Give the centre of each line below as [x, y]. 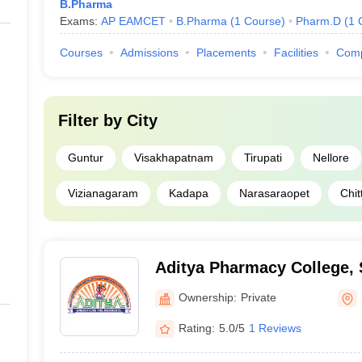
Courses [81, 53]
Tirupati [263, 158]
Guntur [85, 158]
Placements [226, 53]
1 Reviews [275, 328]
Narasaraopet [274, 193]
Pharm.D [318, 21]
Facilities [296, 53]
